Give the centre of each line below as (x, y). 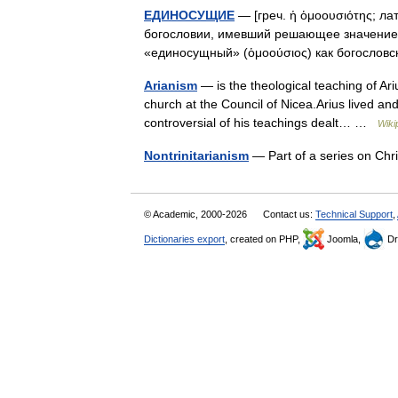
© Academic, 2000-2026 (197, 214)
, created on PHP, (264, 239)
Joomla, (344, 239)
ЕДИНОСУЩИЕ (189, 15)
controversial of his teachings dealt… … (261, 123)
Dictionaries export (184, 239)
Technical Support (354, 214)
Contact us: (289, 214)
